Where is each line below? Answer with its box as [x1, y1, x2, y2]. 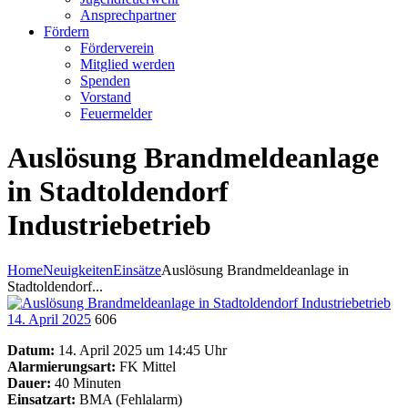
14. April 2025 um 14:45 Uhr [55, 342, 227, 358]
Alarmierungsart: [7, 358, 116, 374]
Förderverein [80, 40, 154, 56]
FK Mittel [116, 358, 176, 374]
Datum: [7, 342, 55, 358]
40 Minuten [51, 374, 121, 391]
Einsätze [113, 261, 161, 278]
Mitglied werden [80, 56, 175, 72]
